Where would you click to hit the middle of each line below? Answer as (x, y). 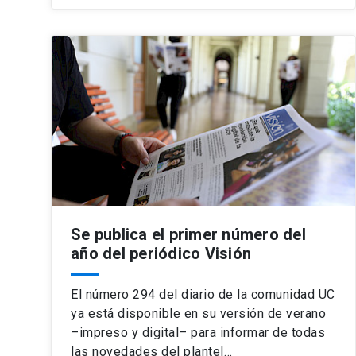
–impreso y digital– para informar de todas (198, 332)
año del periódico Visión (161, 253)
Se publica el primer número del (188, 234)
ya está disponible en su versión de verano (198, 313)
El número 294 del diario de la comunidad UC (203, 294)
